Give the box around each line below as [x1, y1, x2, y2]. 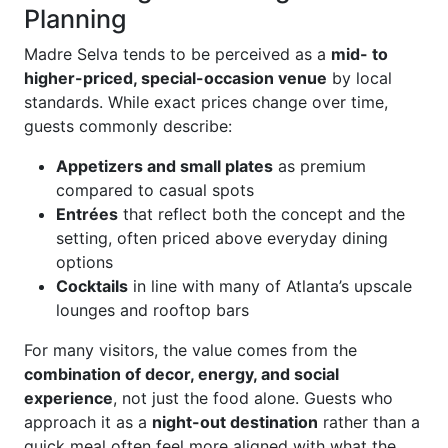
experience [24, 388, 113, 408]
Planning [24, 4, 127, 34]
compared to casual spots [56, 180, 254, 200]
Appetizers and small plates [56, 156, 273, 176]
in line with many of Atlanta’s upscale [128, 276, 412, 296]
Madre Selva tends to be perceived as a [24, 44, 331, 64]
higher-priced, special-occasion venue [24, 68, 327, 88]
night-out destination [152, 412, 318, 432]
